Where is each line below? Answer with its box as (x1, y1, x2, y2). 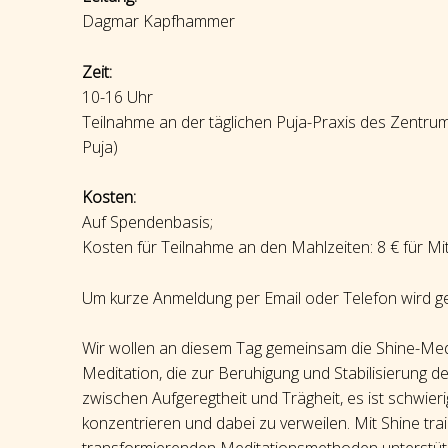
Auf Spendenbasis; (82, 211, 213, 234)
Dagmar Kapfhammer (82, 10, 235, 33)
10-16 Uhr (82, 85, 153, 108)
